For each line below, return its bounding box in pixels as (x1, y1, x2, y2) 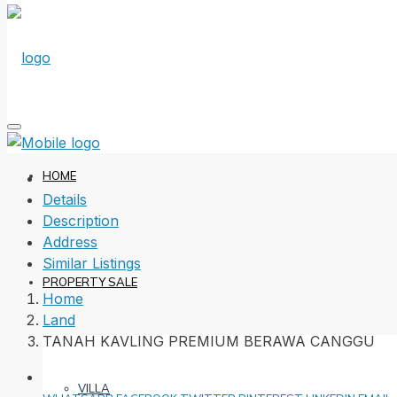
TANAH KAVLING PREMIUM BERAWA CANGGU (43, 332, 375, 350)
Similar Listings (43, 254, 141, 272)
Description (43, 212, 119, 230)
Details (43, 191, 87, 208)
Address (43, 233, 97, 251)
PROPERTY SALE (43, 275, 137, 289)
